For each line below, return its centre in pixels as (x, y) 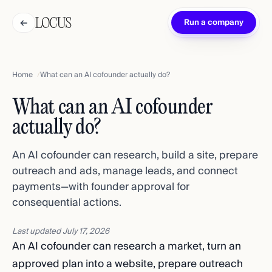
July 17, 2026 (86, 231)
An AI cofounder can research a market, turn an (127, 246)
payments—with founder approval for (101, 187)
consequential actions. (67, 202)
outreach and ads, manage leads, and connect (125, 171)
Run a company (214, 22)
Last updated (37, 231)
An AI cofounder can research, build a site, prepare (135, 155)
